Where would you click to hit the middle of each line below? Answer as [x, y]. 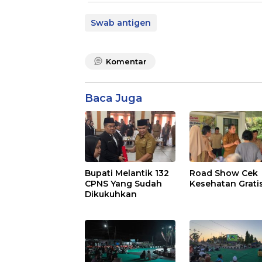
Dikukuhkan [111, 194]
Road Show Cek [224, 173]
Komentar [126, 62]
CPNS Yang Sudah [123, 184]
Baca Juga [113, 99]
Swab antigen [121, 23]
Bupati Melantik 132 [127, 173]
